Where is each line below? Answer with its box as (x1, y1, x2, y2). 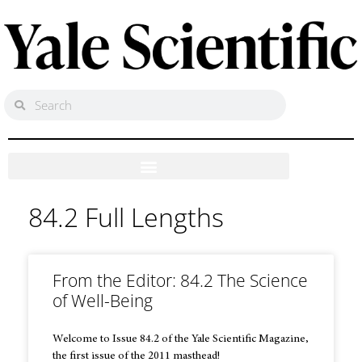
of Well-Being (53, 289, 153, 313)
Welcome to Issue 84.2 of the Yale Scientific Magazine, (53, 334, 309, 346)
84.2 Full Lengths (28, 200, 224, 235)
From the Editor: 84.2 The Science (53, 269, 308, 293)
